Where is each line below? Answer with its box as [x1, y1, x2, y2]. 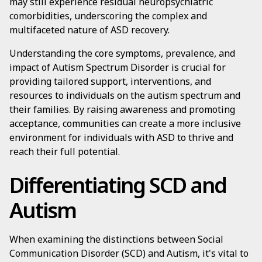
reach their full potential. [9, 145, 120, 158]
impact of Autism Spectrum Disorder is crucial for [9, 61, 226, 74]
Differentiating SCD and [9, 171, 226, 199]
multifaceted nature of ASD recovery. [9, 23, 170, 36]
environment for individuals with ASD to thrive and [9, 131, 233, 144]
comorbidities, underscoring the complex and [9, 9, 207, 22]
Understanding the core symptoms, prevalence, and [9, 47, 235, 60]
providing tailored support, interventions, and [9, 75, 211, 88]
